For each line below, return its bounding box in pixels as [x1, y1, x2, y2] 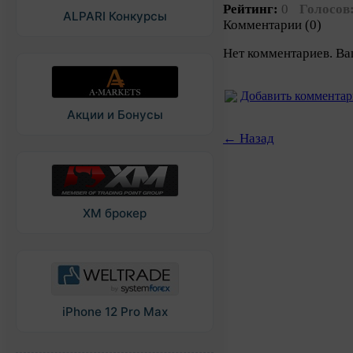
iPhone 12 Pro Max [61, 304, 168, 319]
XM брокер [83, 206, 147, 221]
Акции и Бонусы [66, 107, 163, 122]
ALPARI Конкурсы [62, 9, 167, 24]
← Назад [223, 130, 274, 146]
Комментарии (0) [223, 17, 321, 32]
